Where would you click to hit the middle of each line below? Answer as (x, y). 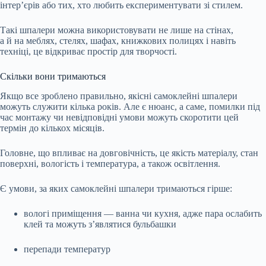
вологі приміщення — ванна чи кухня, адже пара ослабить (143, 213)
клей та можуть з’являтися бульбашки (100, 224)
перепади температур (67, 249)
